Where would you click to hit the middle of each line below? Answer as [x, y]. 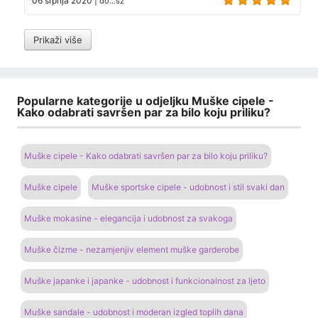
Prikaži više [58, 39]
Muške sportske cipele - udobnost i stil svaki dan [188, 187]
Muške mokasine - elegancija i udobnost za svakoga [128, 218]
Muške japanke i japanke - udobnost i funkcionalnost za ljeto [145, 280]
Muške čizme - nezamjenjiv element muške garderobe [132, 249]
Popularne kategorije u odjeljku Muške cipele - [146, 100]
